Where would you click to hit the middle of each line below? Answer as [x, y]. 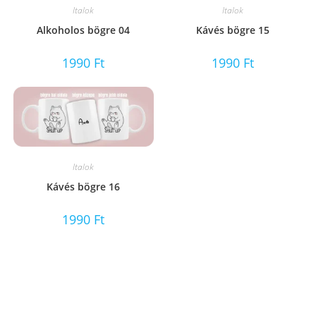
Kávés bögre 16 [84, 186]
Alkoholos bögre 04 [84, 30]
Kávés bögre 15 [232, 30]
